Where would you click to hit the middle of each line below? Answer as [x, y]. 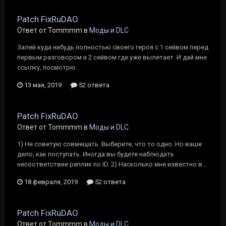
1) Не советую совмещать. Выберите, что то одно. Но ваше [109, 144]
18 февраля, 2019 [51, 182]
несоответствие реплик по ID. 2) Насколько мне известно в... [112, 164]
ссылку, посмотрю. [47, 67]
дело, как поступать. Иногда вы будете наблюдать [96, 154]
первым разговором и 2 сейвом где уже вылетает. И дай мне [112, 57]
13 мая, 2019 [43, 85]
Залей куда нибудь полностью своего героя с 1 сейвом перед [113, 47]
